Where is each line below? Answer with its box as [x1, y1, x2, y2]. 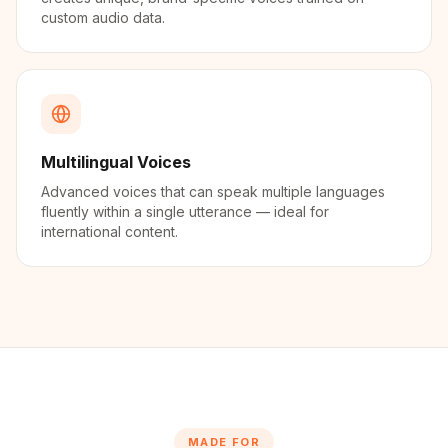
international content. [41, 223, 178, 240]
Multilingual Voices [41, 152, 191, 172]
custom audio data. [41, 9, 165, 26]
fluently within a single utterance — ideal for [41, 203, 329, 220]
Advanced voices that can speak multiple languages [41, 183, 385, 200]
